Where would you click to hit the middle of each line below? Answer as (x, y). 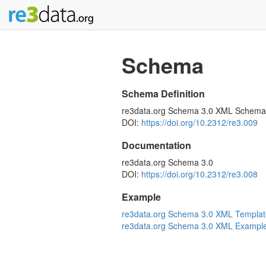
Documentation (156, 145)
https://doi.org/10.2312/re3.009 (199, 122)
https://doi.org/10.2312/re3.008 (199, 174)
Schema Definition (163, 94)
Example (141, 197)
